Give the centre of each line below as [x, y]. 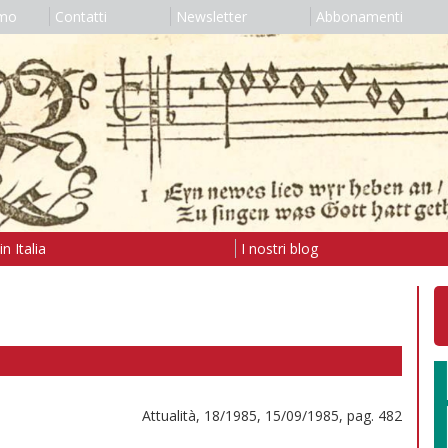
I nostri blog [279, 248]
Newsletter [211, 16]
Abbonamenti [359, 16]
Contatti [80, 16]
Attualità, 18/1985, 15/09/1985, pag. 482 [272, 415]
